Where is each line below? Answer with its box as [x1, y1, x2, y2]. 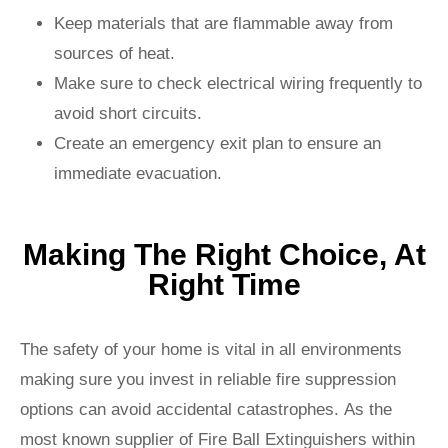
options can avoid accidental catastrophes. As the [20, 400, 392, 420]
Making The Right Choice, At [22, 238, 426, 272]
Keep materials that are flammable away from [54, 14, 393, 34]
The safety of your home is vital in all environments [20, 340, 402, 360]
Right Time [147, 268, 301, 302]
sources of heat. [54, 44, 175, 64]
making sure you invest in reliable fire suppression [20, 370, 396, 390]
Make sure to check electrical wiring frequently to [54, 74, 422, 94]
